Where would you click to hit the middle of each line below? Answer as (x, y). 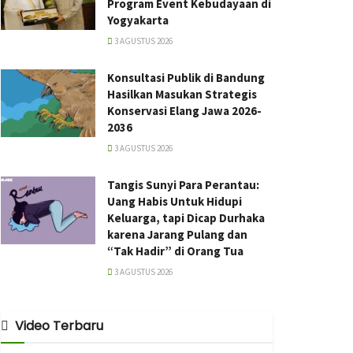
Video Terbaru (59, 326)
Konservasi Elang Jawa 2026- (184, 111)
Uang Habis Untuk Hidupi (175, 201)
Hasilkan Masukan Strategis (182, 94)
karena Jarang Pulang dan (177, 234)
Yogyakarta (138, 20)
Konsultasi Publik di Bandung (186, 78)
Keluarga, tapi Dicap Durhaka (186, 218)
